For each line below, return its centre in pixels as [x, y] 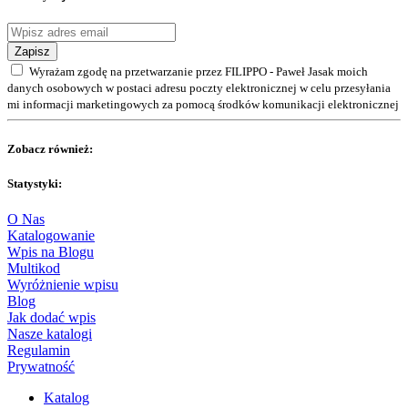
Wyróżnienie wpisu [63, 285]
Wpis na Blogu [51, 252]
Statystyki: [35, 183]
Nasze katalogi [50, 334]
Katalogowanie [51, 235]
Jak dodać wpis [51, 317]
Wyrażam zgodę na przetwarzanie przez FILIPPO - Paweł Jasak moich [199, 72]
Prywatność [41, 367]
